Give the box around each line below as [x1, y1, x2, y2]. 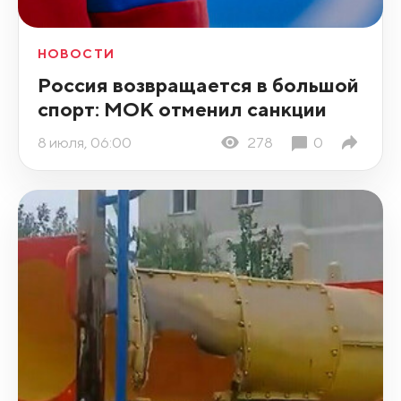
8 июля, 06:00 [37, 132, 132, 151]
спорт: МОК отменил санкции [37, 97, 327, 122]
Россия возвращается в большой [37, 73, 359, 98]
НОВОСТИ [37, 47, 115, 62]
